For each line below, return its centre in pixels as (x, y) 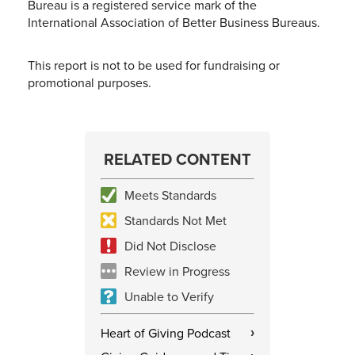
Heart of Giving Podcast (166, 332)
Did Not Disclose (170, 245)
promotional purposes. (90, 82)
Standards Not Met (176, 220)
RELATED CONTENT (177, 158)
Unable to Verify (169, 296)
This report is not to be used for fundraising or (154, 65)
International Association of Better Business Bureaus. (174, 22)
